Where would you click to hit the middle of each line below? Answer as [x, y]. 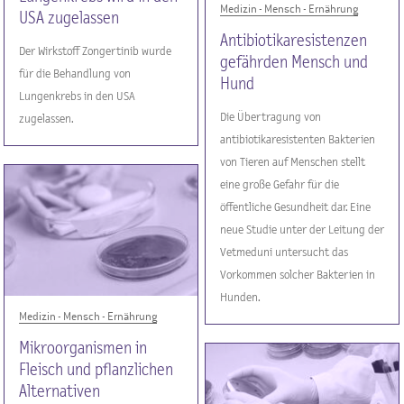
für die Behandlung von [75, 73]
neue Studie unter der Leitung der [303, 230]
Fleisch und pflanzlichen [96, 370]
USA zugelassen [69, 18]
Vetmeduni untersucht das [285, 252]
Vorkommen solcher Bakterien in [298, 275]
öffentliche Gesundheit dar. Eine [296, 207]
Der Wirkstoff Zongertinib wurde [96, 51]
